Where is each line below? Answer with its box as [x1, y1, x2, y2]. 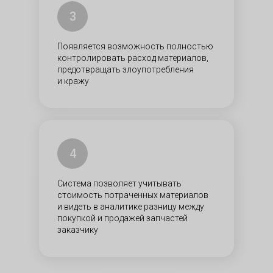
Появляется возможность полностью [57, 41, 213, 51]
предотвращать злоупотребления [57, 65, 194, 74]
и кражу [57, 76, 89, 86]
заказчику [57, 225, 98, 235]
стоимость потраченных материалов [57, 190, 208, 200]
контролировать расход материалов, [57, 53, 208, 63]
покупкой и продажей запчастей [57, 213, 188, 223]
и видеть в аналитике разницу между [57, 202, 204, 211]
